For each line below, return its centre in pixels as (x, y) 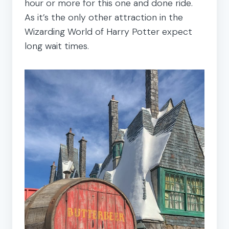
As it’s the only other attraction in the (104, 17)
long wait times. (57, 46)
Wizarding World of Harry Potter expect (108, 31)
